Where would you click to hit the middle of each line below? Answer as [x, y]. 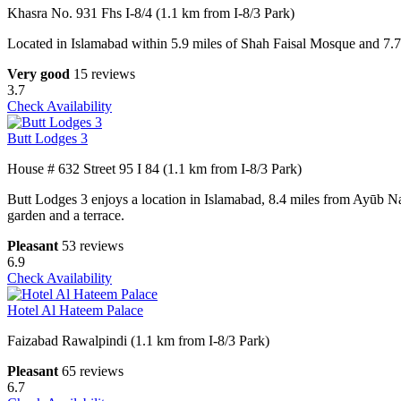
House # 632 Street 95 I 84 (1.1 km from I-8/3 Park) [154, 169]
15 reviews [104, 74]
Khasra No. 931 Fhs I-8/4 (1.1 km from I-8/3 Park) [151, 13]
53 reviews [93, 246]
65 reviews [93, 371]
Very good [38, 74]
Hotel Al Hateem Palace [75, 311]
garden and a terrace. [66, 216]
